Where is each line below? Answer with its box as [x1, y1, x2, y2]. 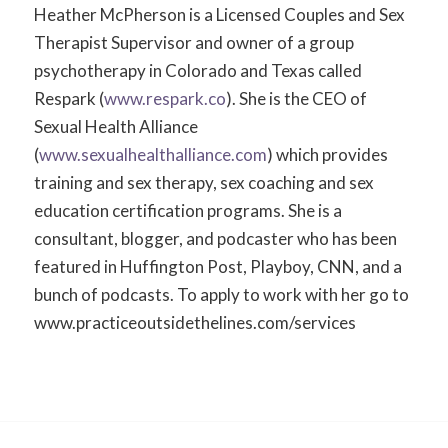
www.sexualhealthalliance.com [38, 143, 267, 165]
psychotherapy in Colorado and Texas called [33, 59, 362, 81]
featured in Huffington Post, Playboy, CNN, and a [33, 255, 402, 277]
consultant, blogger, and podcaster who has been [33, 227, 397, 249]
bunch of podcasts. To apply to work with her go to [33, 283, 409, 305]
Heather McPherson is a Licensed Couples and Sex [33, 3, 405, 25]
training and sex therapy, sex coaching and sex [33, 171, 374, 193]
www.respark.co [103, 87, 226, 109]
